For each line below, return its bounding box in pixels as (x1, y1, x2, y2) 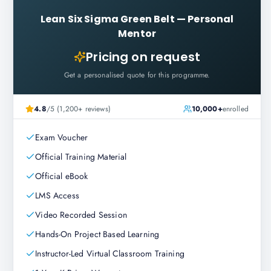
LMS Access (35, 189, 79, 201)
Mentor (118, 27, 157, 41)
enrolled (222, 103, 249, 114)
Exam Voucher (35, 131, 88, 143)
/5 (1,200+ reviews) (46, 103, 111, 114)
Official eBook (35, 170, 88, 182)
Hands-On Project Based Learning (35, 228, 160, 240)
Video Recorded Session (35, 209, 127, 221)
